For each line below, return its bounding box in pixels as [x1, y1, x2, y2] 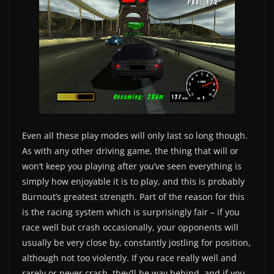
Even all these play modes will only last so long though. [22, 129, 248, 141]
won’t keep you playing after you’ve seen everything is [22, 160, 242, 172]
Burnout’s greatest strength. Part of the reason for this [22, 190, 245, 202]
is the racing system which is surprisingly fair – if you [22, 206, 240, 218]
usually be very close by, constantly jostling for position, [22, 236, 251, 248]
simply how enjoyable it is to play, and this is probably [22, 175, 245, 187]
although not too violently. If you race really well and [22, 251, 237, 264]
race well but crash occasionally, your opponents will [22, 221, 239, 233]
